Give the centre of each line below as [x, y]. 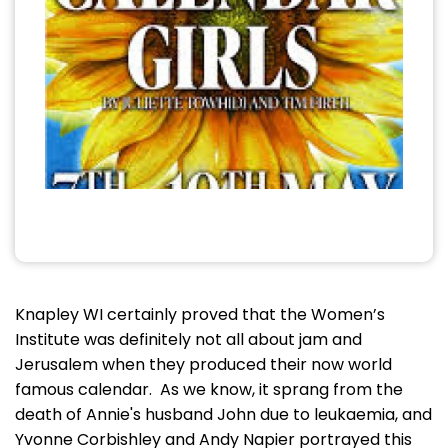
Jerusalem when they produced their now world [203, 364]
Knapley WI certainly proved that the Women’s [200, 314]
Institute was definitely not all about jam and [188, 339]
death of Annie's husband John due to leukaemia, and [223, 414]
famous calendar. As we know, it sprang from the [209, 389]
